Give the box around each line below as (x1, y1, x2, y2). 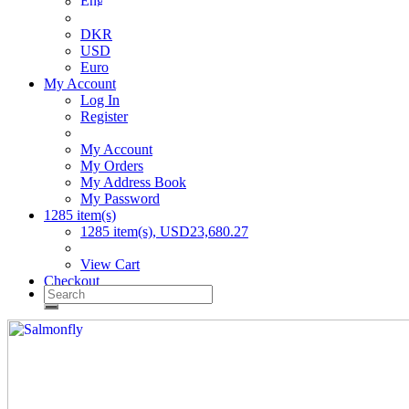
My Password (80, 191, 160, 206)
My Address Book (80, 174, 186, 190)
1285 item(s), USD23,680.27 (80, 224, 248, 239)
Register (80, 109, 128, 124)
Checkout (44, 273, 100, 288)
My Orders (80, 158, 143, 173)
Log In (80, 92, 120, 108)
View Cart (80, 257, 140, 272)
